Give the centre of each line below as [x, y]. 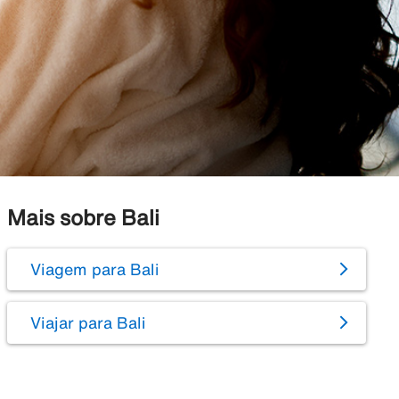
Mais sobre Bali [83, 218]
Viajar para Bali [88, 323]
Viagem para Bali [94, 269]
